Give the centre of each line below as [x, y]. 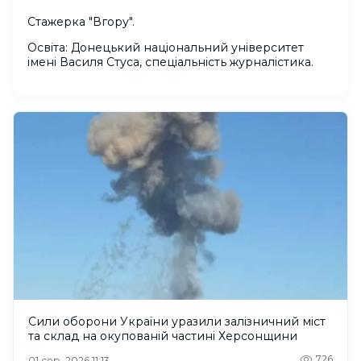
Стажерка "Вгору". [81, 22]
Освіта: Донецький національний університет [166, 48]
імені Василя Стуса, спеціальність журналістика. [170, 62]
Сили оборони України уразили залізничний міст [177, 322]
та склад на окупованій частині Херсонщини [163, 336]
